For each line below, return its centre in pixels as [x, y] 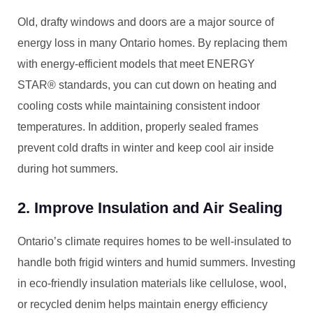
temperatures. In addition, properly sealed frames [138, 127]
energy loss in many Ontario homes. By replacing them [152, 43]
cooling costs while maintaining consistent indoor [139, 106]
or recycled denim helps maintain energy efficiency [143, 304]
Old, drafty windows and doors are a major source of [146, 22]
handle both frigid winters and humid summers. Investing [156, 262]
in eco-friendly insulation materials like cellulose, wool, [152, 283]
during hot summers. [68, 169]
